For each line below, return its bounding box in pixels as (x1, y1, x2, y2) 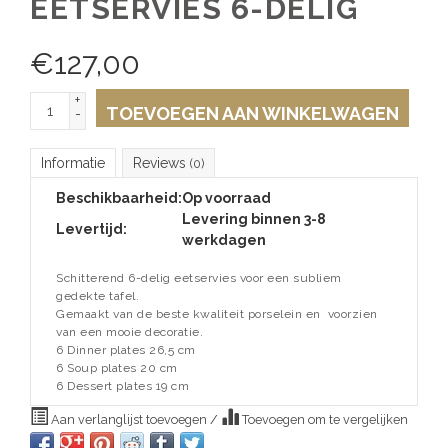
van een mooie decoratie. (56, 325, 203, 339)
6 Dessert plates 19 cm (56, 379, 189, 393)
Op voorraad (182, 190, 271, 206)
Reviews (133, 155, 190, 171)
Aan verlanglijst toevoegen (48, 412, 210, 427)
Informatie (41, 155, 105, 171)
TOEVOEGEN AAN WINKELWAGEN (106, 103, 399, 124)
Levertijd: (56, 221, 127, 237)
